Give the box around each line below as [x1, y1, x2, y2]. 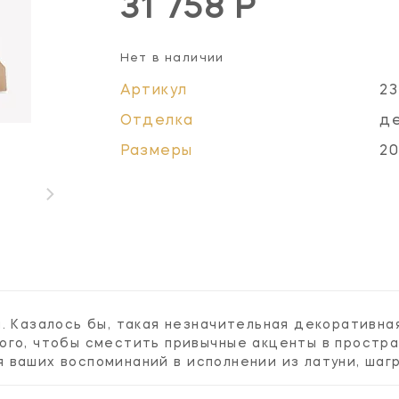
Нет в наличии [119, 52, 224, 64]
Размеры [119, 143, 193, 159]
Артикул [119, 83, 188, 98]
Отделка [119, 113, 194, 128]
